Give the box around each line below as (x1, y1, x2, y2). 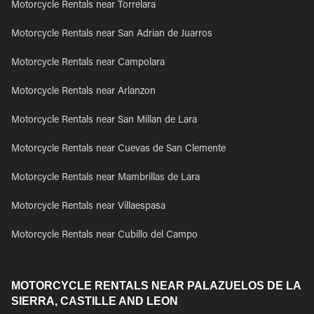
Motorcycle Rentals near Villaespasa (11, 202, 165, 212)
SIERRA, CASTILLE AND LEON (11, 295, 178, 307)
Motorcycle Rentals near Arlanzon (11, 87, 156, 97)
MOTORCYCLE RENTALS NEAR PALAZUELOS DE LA (11, 280, 301, 292)
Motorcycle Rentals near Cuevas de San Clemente (11, 144, 226, 154)
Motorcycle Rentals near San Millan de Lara (11, 116, 197, 125)
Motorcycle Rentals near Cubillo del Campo (11, 231, 198, 240)
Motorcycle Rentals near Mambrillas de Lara (11, 173, 200, 183)
